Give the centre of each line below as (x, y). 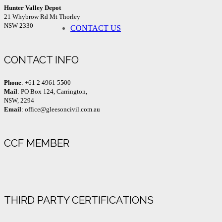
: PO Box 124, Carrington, (52, 91)
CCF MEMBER (37, 143)
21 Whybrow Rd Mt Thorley (42, 17)
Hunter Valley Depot (32, 8)
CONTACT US (96, 28)
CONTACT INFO (41, 59)
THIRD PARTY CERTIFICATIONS (79, 200)
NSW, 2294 (19, 100)
